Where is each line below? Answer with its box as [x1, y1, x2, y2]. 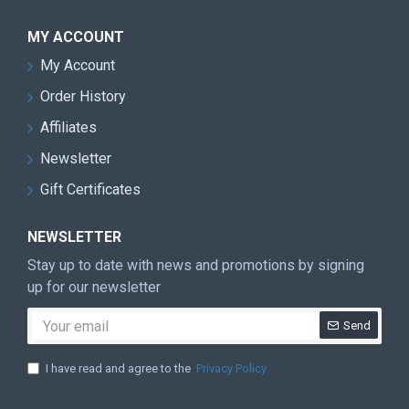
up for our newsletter [27, 278, 161, 296]
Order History [40, 88, 126, 105]
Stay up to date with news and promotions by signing [27, 257, 364, 274]
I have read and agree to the [46, 362, 194, 375]
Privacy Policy [196, 362, 267, 375]
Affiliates [40, 119, 97, 136]
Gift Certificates [40, 181, 141, 198]
